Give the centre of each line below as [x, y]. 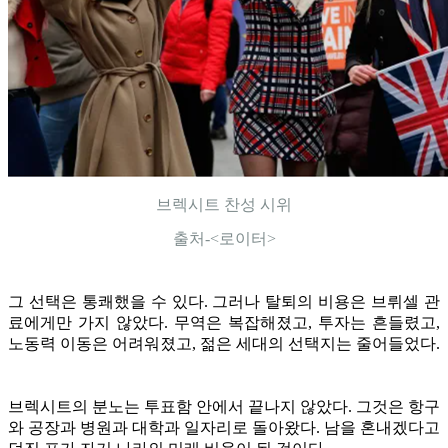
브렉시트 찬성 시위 [224, 204]
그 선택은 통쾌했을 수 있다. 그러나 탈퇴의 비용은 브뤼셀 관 [224, 301]
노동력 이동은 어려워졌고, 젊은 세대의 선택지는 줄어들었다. [224, 343]
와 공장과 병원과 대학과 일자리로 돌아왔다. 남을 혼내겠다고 [224, 427]
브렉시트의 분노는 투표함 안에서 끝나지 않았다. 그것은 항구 [224, 406]
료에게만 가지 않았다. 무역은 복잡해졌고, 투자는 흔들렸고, [224, 322]
